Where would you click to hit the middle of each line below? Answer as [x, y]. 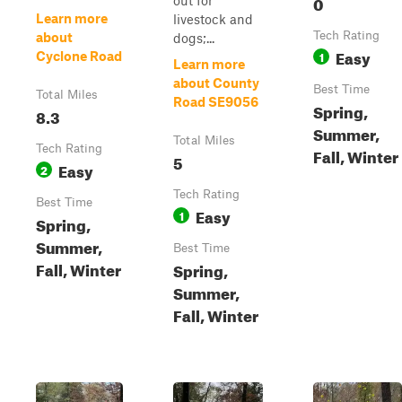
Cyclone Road [79, 56]
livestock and [213, 19]
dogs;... [194, 38]
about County [216, 83]
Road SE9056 [216, 101]
